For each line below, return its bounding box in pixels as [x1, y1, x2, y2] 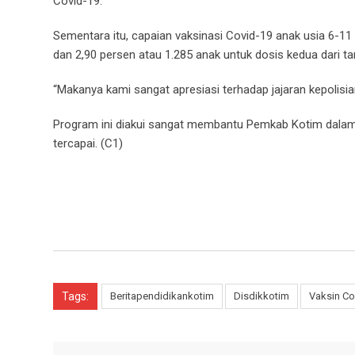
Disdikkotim [234, 289, 289, 302]
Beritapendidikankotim [110, 289, 214, 302]
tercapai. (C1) [53, 136, 123, 151]
